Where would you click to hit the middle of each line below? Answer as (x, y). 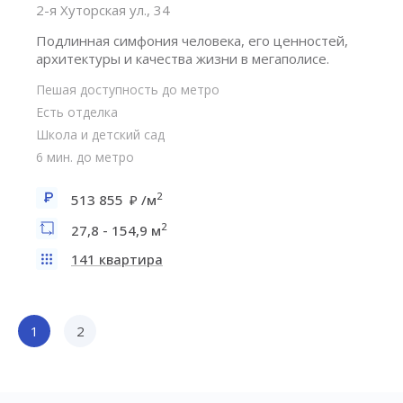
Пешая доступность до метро (128, 90)
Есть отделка (77, 112)
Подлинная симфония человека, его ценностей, (192, 40)
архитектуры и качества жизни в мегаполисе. (183, 58)
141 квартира (117, 259)
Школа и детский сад (100, 134)
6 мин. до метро (85, 157)
